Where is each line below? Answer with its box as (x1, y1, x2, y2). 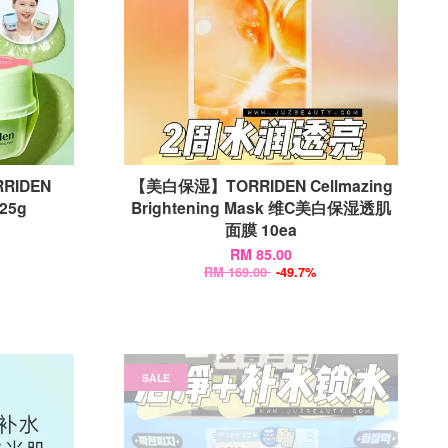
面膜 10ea (225, 218, 298, 241)
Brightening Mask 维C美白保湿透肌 (131, 196, 392, 219)
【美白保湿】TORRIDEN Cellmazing (129, 174, 393, 197)
